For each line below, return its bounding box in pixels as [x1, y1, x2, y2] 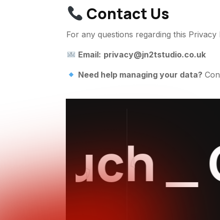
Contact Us [83, 3, 169, 24]
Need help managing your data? [78, 70, 202, 80]
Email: [78, 50, 101, 59]
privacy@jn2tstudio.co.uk [103, 50, 206, 59]
